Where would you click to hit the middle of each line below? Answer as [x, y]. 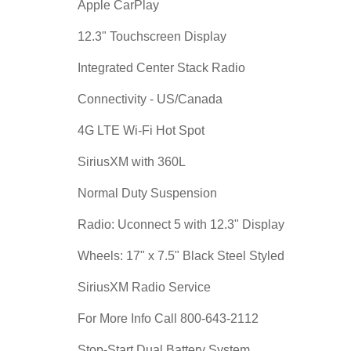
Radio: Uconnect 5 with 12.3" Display [181, 224]
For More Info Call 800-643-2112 [168, 318]
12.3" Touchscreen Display [152, 36]
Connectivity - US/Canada [150, 99]
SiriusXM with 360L [132, 162]
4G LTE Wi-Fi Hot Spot [141, 130]
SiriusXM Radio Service [144, 287]
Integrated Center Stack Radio [161, 68]
